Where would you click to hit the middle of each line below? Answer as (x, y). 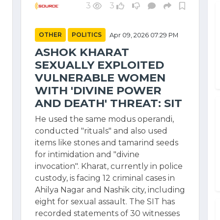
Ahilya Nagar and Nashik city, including (110, 190)
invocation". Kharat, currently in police (109, 166)
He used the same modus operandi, (104, 119)
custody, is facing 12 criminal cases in (105, 178)
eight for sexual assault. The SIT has (105, 202)
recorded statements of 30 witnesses (107, 213)
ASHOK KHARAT (82, 52)
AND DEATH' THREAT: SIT (109, 103)
